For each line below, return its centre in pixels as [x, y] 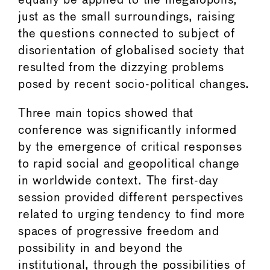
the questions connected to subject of [127, 34]
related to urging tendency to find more [132, 215]
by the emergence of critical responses [130, 147]
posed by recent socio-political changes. [134, 84]
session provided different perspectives [131, 198]
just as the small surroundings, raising [127, 17]
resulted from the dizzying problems [121, 67]
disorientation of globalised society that [131, 51]
